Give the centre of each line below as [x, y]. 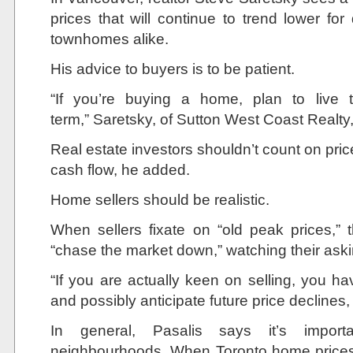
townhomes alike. [110, 39]
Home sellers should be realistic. [160, 199]
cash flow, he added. [120, 169]
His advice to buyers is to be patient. [173, 69]
